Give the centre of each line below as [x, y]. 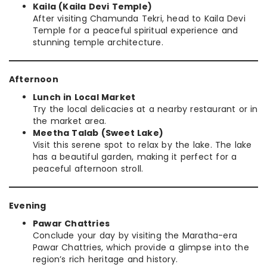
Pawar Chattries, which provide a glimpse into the [141, 247]
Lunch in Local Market [84, 97]
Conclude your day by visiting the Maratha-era [135, 235]
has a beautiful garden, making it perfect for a [135, 156]
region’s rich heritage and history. [105, 259]
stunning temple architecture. [98, 42]
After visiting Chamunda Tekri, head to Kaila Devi [139, 18]
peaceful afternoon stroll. [88, 168]
